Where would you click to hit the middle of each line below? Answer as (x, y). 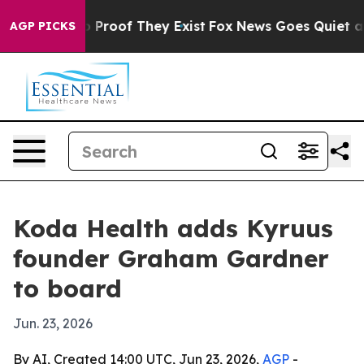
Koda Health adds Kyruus (173, 228)
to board (67, 288)
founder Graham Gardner (171, 258)
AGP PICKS (43, 26)
